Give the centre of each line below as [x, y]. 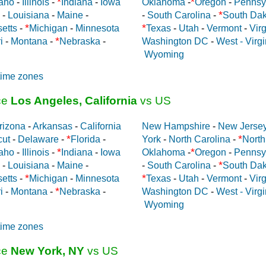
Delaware [38, 139]
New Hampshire [176, 126]
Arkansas [53, 126]
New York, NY [47, 251]
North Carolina [199, 139]
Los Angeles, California [74, 100]
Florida [85, 139]
